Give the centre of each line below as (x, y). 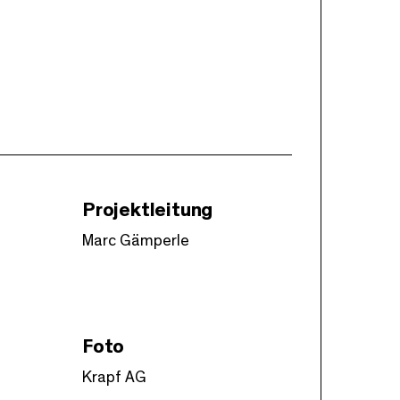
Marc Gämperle (135, 241)
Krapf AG (114, 377)
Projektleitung (147, 209)
